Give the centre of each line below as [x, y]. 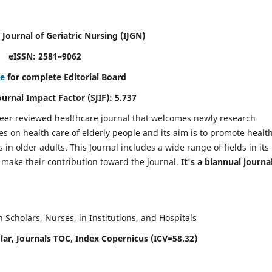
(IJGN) [133, 35]
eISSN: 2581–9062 [45, 56]
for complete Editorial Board [66, 76]
